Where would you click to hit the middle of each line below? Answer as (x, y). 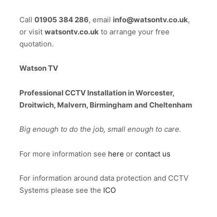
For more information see (64, 154)
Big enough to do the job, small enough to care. (100, 129)
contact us (153, 154)
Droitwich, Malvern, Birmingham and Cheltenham (106, 105)
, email (101, 19)
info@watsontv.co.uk (150, 19)
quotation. (37, 44)
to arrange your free (134, 31)
